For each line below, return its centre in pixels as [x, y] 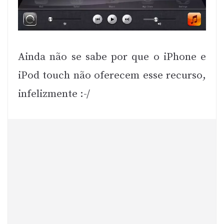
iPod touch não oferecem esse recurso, [112, 75]
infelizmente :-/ [54, 94]
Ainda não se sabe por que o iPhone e [112, 57]
